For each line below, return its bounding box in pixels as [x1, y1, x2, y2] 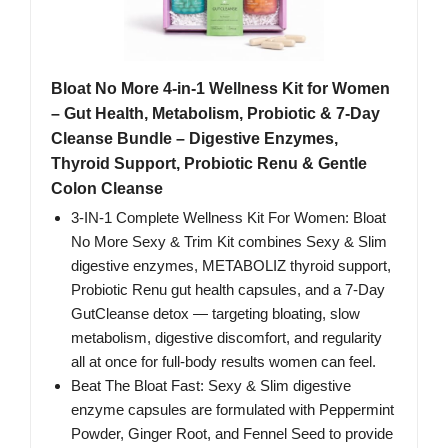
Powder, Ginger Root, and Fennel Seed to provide [71, 425, 393, 443]
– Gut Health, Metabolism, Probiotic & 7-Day [51, 105, 380, 123]
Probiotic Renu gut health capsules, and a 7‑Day [71, 281, 385, 299]
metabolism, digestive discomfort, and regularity [71, 329, 382, 347]
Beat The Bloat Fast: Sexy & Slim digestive [71, 377, 351, 395]
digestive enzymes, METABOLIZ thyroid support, [71, 257, 391, 275]
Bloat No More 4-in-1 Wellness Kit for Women [51, 80, 390, 98]
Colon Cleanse [51, 180, 163, 198]
